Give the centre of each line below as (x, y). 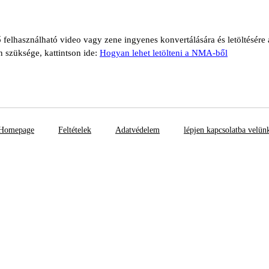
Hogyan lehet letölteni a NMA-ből (164, 53)
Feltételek (75, 130)
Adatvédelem (138, 130)
